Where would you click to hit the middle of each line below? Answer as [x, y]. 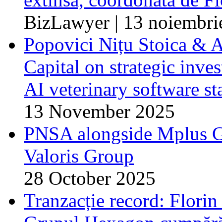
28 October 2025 [90, 178]
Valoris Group [79, 156]
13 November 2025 [99, 111]
